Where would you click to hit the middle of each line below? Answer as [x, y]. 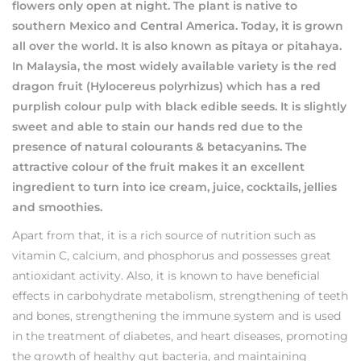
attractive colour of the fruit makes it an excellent [158, 166]
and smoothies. [57, 207]
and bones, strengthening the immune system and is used [176, 315]
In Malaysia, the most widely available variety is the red [174, 66]
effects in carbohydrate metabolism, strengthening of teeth [180, 295]
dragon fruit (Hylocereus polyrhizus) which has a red [166, 86]
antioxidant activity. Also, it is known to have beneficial [166, 275]
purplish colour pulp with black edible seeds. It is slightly [179, 106]
